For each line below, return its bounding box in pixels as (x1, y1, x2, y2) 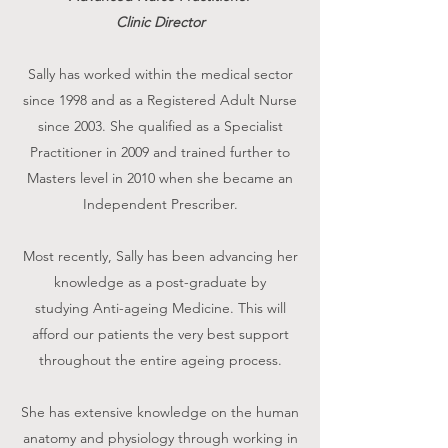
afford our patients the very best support (31, 324, 289, 343)
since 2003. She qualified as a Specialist (37, 116, 283, 135)
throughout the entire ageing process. (38, 350, 282, 369)
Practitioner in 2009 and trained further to (30, 142, 290, 161)
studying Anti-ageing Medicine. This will (34, 298, 286, 317)
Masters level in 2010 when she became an (27, 168, 293, 187)
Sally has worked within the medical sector (27, 64, 293, 83)
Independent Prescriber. (82, 194, 238, 213)
